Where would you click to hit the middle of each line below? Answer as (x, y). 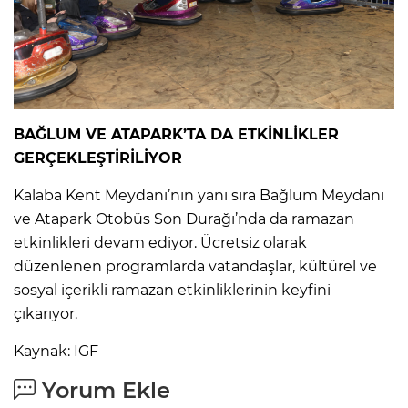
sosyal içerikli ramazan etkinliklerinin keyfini (172, 291)
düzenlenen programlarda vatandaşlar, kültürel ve (195, 267)
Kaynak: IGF (56, 352)
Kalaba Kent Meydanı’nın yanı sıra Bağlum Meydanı (199, 196)
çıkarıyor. (46, 314)
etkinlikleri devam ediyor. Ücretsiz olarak (160, 243)
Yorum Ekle (103, 391)
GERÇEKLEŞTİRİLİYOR (98, 158)
